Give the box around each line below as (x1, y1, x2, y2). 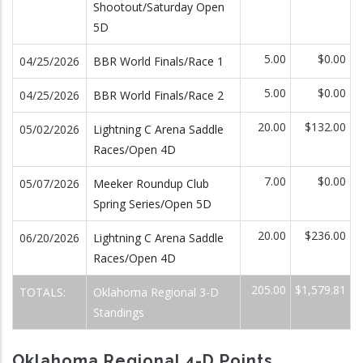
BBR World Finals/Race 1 (93, 53, 224, 69)
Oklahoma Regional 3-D (93, 284, 219, 300)
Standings (93, 305, 144, 320)
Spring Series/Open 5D (93, 196, 211, 211)
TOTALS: (19, 284, 69, 300)
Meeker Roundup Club (93, 176, 209, 191)
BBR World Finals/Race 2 (93, 88, 224, 103)
